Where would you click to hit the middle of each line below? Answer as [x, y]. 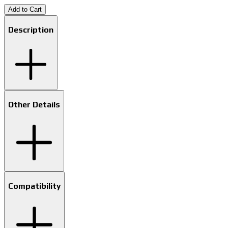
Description [31, 29]
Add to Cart [25, 9]
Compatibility [34, 186]
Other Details [34, 104]
